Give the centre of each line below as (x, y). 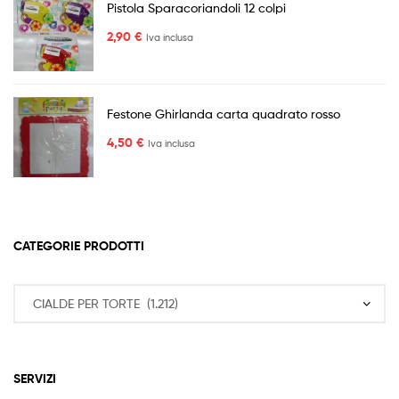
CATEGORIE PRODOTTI (79, 246)
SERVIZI (35, 379)
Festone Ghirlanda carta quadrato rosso (224, 113)
